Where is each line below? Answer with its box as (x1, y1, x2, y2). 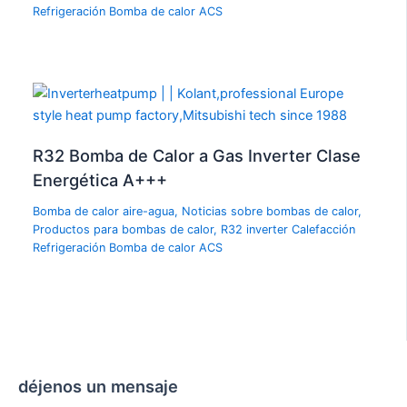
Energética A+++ (33, 169, 168, 190)
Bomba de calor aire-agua (33, 203, 175, 218)
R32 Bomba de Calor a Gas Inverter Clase (33, 144, 362, 165)
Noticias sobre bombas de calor (182, 203, 359, 218)
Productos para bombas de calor (33, 222, 214, 236)
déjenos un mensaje (18, 376, 178, 397)
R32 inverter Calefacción (221, 222, 356, 236)
